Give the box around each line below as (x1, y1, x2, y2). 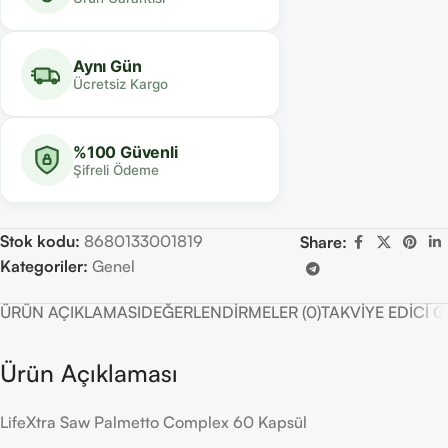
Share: (299, 232, 347, 253)
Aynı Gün (73, 55, 142, 76)
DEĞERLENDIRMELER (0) (141, 302, 321, 323)
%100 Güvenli (73, 141, 178, 162)
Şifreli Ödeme (73, 161, 159, 178)
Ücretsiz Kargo (73, 75, 168, 92)
